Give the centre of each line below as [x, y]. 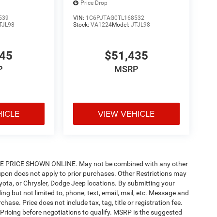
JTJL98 [140, 24]
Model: [121, 24]
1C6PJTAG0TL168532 [115, 18]
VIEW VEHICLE [126, 114]
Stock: [82, 24]
